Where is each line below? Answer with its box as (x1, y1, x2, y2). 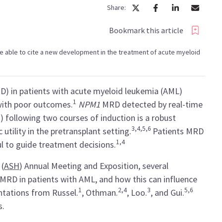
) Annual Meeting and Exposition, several (19, 160, 169, 171)
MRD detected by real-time (102, 99, 203, 110)
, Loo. (127, 187, 148, 198)
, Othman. (82, 187, 118, 198)
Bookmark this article (109, 25, 183, 35)
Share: (107, 3, 126, 12)
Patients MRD (153, 125, 204, 137)
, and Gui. (151, 187, 185, 198)
